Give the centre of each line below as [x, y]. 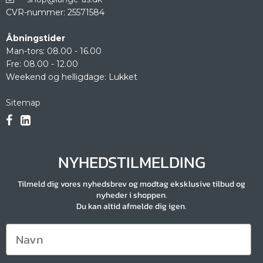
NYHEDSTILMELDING [131, 162]
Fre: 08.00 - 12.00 [42, 64]
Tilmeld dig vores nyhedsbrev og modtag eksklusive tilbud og [131, 184]
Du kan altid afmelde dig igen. [131, 207]
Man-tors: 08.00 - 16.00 [54, 51]
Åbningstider [36, 38]
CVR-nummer [35, 13]
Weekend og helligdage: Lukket [72, 77]
